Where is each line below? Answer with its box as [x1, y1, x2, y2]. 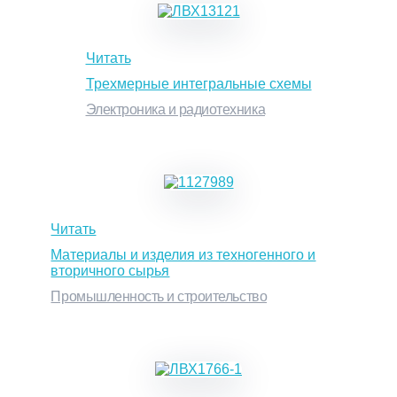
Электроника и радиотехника [85, 101, 266, 117]
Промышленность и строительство [51, 288, 268, 304]
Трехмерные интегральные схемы [85, 75, 312, 91]
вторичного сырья [51, 262, 170, 278]
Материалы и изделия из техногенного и [51, 246, 316, 262]
